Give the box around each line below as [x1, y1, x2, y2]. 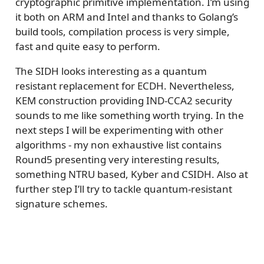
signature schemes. [15, 196, 108, 210]
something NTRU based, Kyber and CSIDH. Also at [15, 167, 248, 181]
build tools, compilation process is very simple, [15, 24, 230, 38]
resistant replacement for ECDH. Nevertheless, [15, 78, 235, 93]
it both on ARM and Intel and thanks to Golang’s [15, 9, 238, 24]
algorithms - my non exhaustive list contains [15, 137, 222, 151]
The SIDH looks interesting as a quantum [15, 64, 207, 78]
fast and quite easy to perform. [15, 39, 160, 53]
